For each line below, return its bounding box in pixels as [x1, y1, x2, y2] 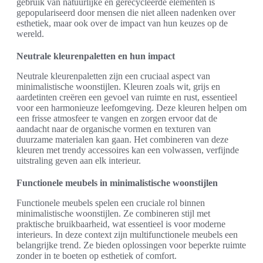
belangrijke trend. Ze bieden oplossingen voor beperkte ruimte [16, 240, 246, 251]
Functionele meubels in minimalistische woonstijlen [16, 178, 218, 188]
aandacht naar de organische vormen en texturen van [16, 124, 211, 134]
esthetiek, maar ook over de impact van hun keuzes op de [16, 18, 228, 29]
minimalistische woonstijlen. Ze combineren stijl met [16, 208, 210, 219]
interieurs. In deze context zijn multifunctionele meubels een [16, 230, 238, 240]
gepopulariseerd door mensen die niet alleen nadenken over [16, 8, 235, 18]
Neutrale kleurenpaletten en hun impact [16, 51, 175, 62]
